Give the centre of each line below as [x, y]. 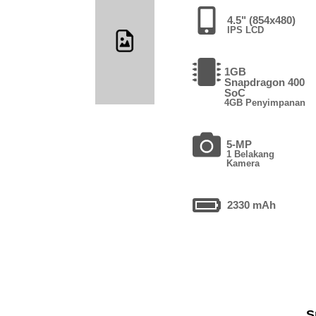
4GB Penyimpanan [265, 102]
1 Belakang [251, 154]
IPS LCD [246, 30]
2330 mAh [252, 205]
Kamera [243, 163]
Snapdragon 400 [265, 82]
